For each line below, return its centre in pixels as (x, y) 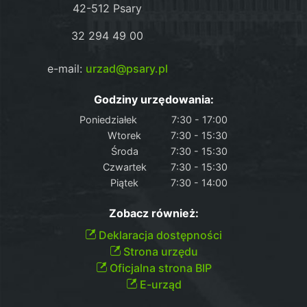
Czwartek (124, 167)
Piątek (124, 182)
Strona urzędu (159, 251)
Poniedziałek (108, 119)
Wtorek (124, 135)
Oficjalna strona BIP (159, 268)
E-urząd (159, 284)
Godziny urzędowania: (153, 99)
